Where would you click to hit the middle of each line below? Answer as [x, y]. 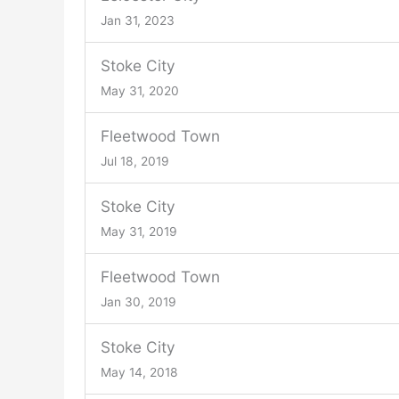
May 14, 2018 [139, 372]
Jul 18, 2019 [134, 161]
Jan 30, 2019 [138, 301]
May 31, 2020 [139, 90]
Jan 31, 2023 [137, 20]
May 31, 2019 [138, 231]
